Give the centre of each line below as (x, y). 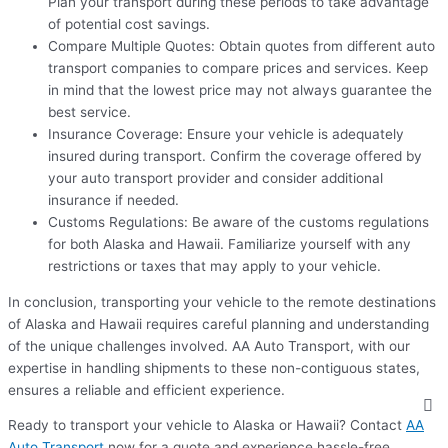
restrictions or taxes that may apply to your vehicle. (214, 266)
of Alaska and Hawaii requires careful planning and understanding (218, 323)
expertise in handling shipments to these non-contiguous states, (214, 367)
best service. (89, 112)
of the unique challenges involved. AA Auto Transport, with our (209, 345)
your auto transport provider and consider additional (215, 178)
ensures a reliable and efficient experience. (146, 389)
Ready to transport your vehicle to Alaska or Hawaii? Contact (207, 425)
